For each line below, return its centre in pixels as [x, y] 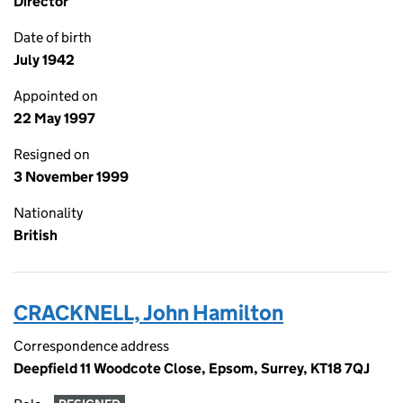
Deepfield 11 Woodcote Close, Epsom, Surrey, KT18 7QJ [192, 368]
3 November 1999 [71, 177]
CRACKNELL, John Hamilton [148, 313]
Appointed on [56, 96]
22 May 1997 [54, 118]
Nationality [48, 213]
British [36, 235]
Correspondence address [91, 346]
